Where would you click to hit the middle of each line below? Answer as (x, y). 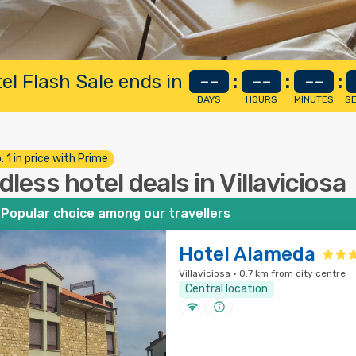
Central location (226, 289)
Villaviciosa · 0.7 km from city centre (262, 273)
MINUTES (314, 99)
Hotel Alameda (247, 254)
